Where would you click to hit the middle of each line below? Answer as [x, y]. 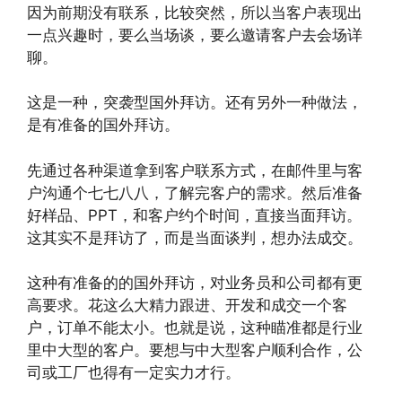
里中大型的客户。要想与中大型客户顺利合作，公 [195, 350]
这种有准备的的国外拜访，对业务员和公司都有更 [195, 283]
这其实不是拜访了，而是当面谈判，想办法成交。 [195, 237]
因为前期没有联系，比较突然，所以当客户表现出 [195, 12]
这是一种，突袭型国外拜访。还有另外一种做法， [195, 102]
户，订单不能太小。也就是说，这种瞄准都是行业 [195, 328]
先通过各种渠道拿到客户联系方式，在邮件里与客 [195, 170]
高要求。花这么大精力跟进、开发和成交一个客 [187, 305]
